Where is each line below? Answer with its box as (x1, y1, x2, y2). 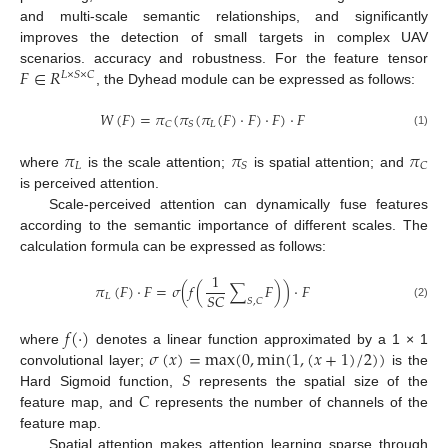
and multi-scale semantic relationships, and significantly (20, 7, 428, 24)
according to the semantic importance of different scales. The (20, 216, 428, 233)
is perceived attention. (20, 174, 159, 191)
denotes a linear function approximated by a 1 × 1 (89, 330, 429, 347)
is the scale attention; (82, 153, 231, 170)
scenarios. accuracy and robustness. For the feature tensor (20, 49, 428, 66)
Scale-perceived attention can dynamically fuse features (48, 195, 428, 212)
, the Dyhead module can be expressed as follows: (96, 71, 416, 88)
